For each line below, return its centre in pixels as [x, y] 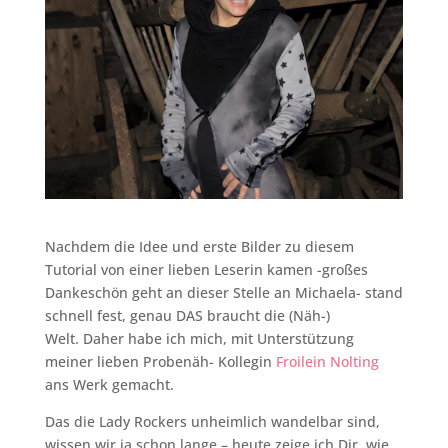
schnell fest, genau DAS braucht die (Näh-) [187, 315]
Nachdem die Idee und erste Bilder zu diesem [199, 246]
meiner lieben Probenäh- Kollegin [160, 361]
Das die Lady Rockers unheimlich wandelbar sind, [212, 421]
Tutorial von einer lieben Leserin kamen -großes [206, 269]
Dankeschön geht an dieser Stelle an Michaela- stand [223, 292]
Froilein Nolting [327, 361]
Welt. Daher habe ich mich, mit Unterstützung [199, 338]
